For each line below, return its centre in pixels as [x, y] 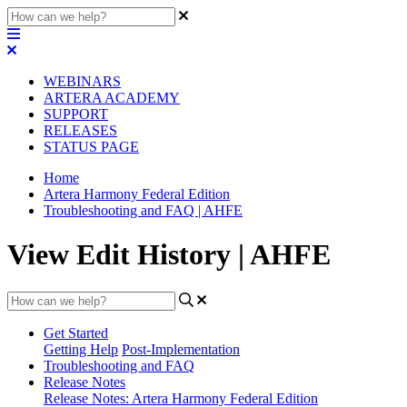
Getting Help [81, 349]
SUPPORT [76, 114]
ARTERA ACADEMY [112, 98]
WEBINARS [82, 81]
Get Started [76, 333]
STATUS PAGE [91, 147]
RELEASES [80, 130]
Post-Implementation [181, 349]
